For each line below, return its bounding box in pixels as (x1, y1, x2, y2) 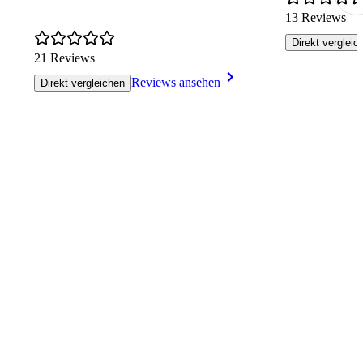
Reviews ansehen (131, 75, 220, 90)
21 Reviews (34, 51, 95, 66)
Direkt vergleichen (41, 77, 125, 90)
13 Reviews (285, 11, 346, 25)
